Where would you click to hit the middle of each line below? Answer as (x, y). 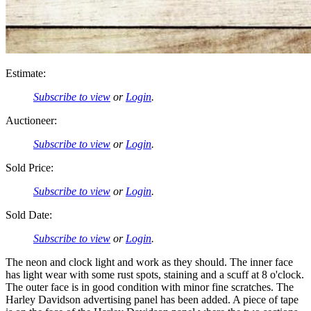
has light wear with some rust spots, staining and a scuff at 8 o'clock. (155, 274)
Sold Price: (30, 167)
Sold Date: (29, 215)
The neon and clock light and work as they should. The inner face (149, 262)
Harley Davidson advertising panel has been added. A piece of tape (152, 299)
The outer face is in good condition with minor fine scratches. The (150, 287)
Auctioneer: (31, 120)
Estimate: (26, 73)
